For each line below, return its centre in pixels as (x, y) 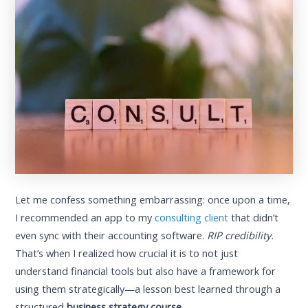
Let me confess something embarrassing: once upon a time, (153, 199)
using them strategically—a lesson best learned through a (148, 288)
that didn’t (254, 217)
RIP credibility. (241, 235)
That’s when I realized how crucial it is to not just (127, 253)
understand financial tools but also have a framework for (146, 271)
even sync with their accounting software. (111, 235)
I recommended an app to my (85, 217)
